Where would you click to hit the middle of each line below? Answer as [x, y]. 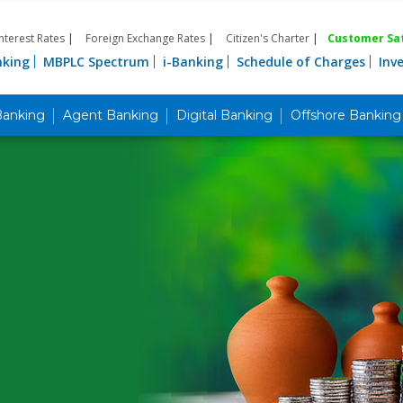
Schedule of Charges [301, 62]
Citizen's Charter [268, 38]
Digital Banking [224, 115]
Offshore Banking [346, 115]
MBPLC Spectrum [96, 62]
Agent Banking [111, 115]
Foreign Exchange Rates [145, 38]
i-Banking [193, 62]
